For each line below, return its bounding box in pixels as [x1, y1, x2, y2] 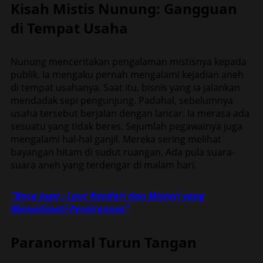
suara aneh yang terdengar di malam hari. [11, 158, 197, 171]
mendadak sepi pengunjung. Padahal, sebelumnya [11, 93, 233, 107]
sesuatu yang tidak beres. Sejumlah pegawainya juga [11, 119, 242, 133]
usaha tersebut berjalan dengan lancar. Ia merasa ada [11, 106, 249, 120]
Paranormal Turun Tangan [11, 232, 197, 252]
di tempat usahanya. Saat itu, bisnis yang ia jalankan [11, 80, 240, 94]
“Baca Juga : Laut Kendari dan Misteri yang [11, 188, 204, 202]
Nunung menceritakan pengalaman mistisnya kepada [11, 55, 247, 68]
